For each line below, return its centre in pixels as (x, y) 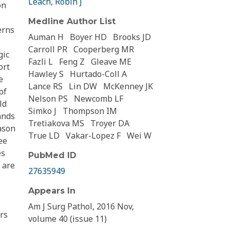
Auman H (46, 37)
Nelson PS (48, 99)
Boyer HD (88, 37)
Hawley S (46, 74)
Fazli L (41, 62)
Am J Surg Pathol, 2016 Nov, (81, 207)
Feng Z (72, 62)
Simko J (42, 111)
